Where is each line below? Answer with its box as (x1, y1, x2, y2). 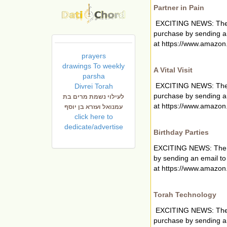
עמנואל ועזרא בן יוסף (64, 103, 123, 110)
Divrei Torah (74, 82, 113, 90)
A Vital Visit (154, 65, 193, 74)
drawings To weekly (62, 61, 125, 70)
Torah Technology (154, 190, 216, 199)
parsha (82, 71, 105, 80)
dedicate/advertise (64, 122, 123, 131)
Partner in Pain (154, 3, 204, 12)
